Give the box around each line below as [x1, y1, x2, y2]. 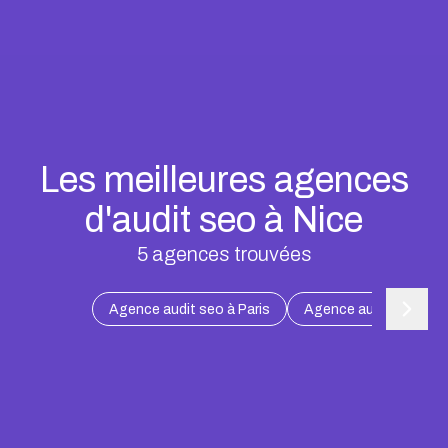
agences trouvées [147, 242, 312, 265]
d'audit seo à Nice [85, 199, 363, 240]
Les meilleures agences [39, 159, 409, 200]
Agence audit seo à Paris [109, 301, 270, 317]
